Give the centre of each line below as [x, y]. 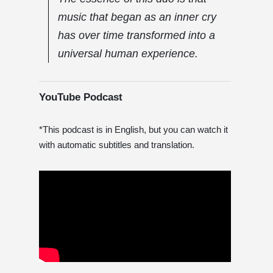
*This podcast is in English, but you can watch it [133, 129]
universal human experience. [128, 53]
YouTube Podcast [81, 97]
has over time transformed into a [136, 35]
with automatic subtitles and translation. [117, 144]
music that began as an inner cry [137, 17]
